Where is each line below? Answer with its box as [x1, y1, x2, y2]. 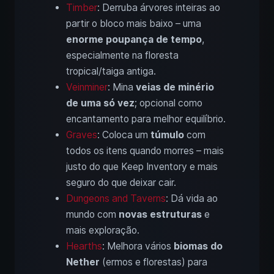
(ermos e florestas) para [100, 256, 207, 268]
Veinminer [66, 81, 108, 94]
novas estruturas [119, 209, 202, 221]
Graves [66, 129, 97, 141]
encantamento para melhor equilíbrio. [66, 113, 226, 125]
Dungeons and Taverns [66, 193, 166, 205]
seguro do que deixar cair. [66, 177, 176, 189]
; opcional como [135, 97, 202, 109]
